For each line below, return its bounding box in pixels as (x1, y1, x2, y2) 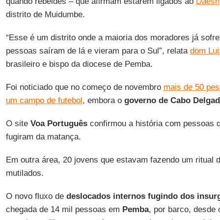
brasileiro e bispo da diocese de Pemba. (5, 59, 153, 69)
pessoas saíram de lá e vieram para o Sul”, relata (5, 46, 190, 55)
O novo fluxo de (5, 192, 66, 201)
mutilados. (5, 168, 44, 178)
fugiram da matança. (5, 132, 81, 141)
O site (5, 119, 30, 128)
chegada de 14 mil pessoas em (5, 205, 122, 214)
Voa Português (30, 119, 87, 128)
